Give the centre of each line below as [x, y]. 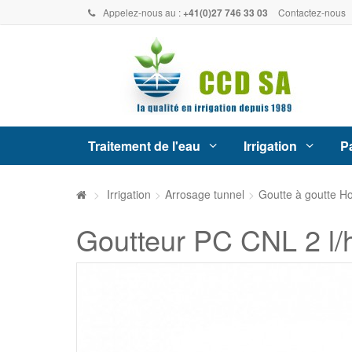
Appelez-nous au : [143, 12]
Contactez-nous [312, 12]
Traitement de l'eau [144, 145]
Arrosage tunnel [205, 194]
